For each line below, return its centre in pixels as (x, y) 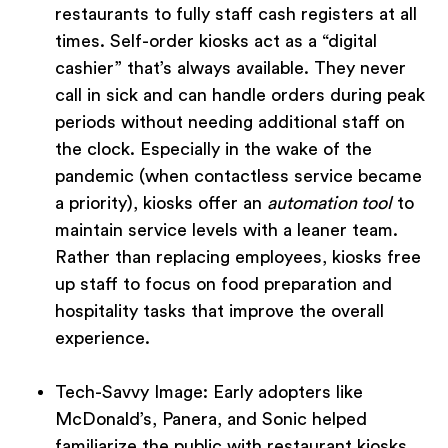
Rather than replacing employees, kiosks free (238, 257)
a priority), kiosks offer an (161, 203)
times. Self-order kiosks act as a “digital (216, 41)
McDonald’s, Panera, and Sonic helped (211, 419)
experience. (102, 338)
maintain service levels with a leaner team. (226, 230)
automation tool (329, 203)
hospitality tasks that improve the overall (219, 311)
